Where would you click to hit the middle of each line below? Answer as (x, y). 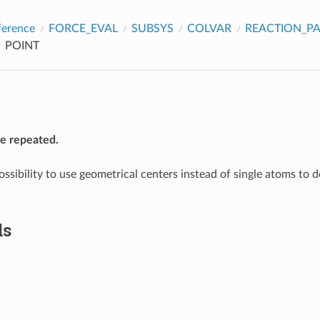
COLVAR (209, 28)
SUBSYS (152, 28)
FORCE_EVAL (83, 28)
